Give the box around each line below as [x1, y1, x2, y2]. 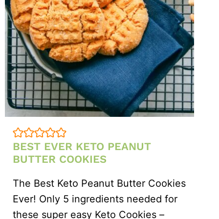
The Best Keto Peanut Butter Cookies [12, 177, 186, 190]
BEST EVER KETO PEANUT [12, 140, 151, 153]
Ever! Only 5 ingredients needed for [12, 193, 177, 205]
